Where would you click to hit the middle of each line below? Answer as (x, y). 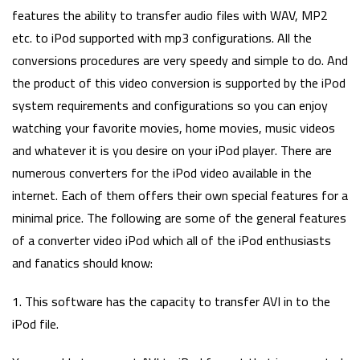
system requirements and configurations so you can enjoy (170, 105)
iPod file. (35, 323)
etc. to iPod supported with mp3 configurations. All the (162, 37)
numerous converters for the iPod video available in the (162, 172)
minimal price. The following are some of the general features (179, 217)
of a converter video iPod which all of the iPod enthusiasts (172, 240)
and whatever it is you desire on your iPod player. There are (172, 150)
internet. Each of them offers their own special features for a (180, 195)
